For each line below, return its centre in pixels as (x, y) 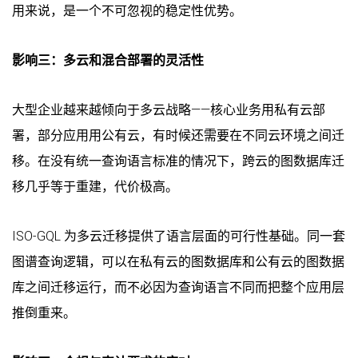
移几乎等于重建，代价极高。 (95, 186)
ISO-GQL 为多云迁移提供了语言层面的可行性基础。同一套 (179, 236)
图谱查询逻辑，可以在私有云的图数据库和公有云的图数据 (178, 261)
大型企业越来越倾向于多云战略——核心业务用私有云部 (169, 109)
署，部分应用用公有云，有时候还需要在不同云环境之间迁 (178, 135)
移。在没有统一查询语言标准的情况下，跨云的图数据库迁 (178, 161)
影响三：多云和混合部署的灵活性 (108, 60)
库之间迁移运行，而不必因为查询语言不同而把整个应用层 (178, 287)
